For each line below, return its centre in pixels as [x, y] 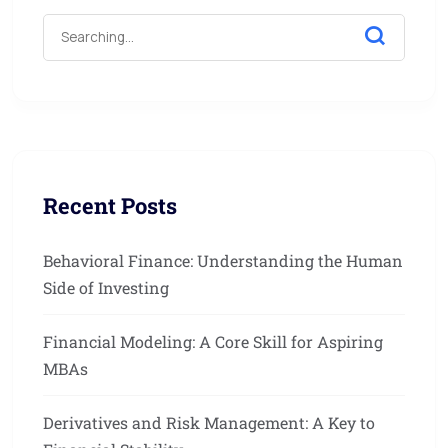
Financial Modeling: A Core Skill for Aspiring [213, 342]
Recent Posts [110, 206]
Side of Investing [106, 288]
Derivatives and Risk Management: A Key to [209, 423]
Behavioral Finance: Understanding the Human [223, 261]
